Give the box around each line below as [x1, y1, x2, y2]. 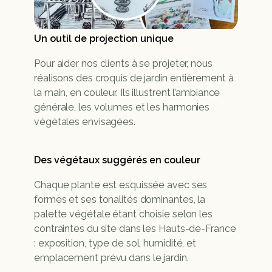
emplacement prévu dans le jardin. [34, 252, 189, 263]
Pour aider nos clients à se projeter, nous [34, 58, 212, 69]
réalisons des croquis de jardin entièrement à [34, 72, 234, 84]
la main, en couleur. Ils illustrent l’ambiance [34, 87, 220, 98]
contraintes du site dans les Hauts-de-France [34, 223, 236, 234]
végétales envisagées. [34, 116, 135, 127]
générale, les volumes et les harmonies [34, 101, 210, 113]
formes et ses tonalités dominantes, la [34, 194, 206, 205]
